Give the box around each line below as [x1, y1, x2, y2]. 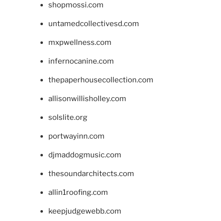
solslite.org [48, 113, 87, 122]
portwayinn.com [48, 132, 105, 141]
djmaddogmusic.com [48, 150, 121, 160]
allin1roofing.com [48, 188, 108, 197]
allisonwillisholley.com [48, 94, 126, 104]
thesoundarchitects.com [48, 169, 134, 179]
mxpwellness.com [48, 38, 111, 47]
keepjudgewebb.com [48, 207, 121, 216]
